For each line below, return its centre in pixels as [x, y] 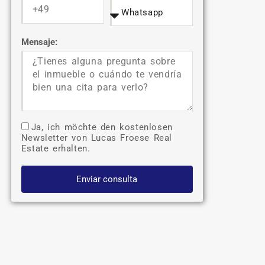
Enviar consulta [107, 180]
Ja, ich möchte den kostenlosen [102, 127]
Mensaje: [39, 42]
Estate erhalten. [56, 149]
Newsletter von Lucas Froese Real [97, 138]
